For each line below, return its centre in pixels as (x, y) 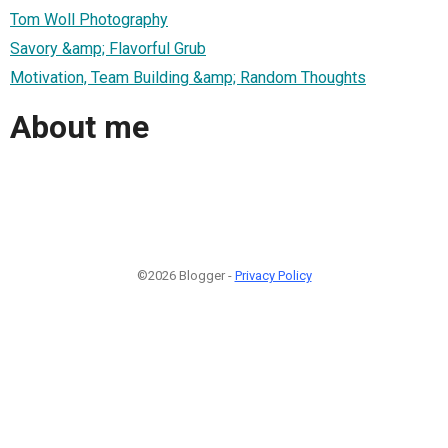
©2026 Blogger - (185, 275)
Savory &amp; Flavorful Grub (108, 48)
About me (79, 127)
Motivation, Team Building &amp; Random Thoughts (188, 77)
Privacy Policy (273, 275)
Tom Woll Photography (89, 19)
